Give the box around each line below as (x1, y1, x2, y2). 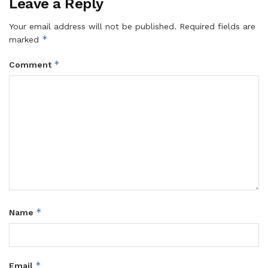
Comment (9, 60, 54, 70)
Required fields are (179, 22, 255, 32)
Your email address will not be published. (9, 22, 176, 32)
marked (9, 35, 42, 45)
